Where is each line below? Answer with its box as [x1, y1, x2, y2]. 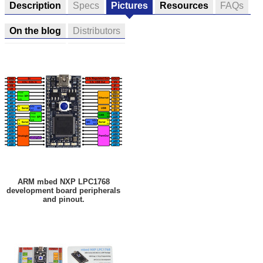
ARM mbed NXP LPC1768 [17, 177, 110, 187]
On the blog [9, 26, 61, 36]
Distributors [73, 26, 120, 36]
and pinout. [42, 195, 85, 204]
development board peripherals [6, 186, 120, 195]
